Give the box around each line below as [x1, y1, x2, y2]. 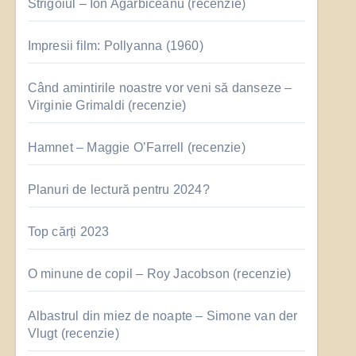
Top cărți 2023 [27, 225, 110, 238]
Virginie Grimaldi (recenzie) [27, 99, 187, 112]
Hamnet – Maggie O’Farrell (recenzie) [27, 141, 246, 154]
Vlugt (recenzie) [27, 327, 119, 340]
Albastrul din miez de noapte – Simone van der [27, 309, 298, 323]
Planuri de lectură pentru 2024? [27, 183, 210, 196]
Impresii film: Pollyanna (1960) [27, 39, 203, 52]
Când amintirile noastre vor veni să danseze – [27, 81, 292, 95]
